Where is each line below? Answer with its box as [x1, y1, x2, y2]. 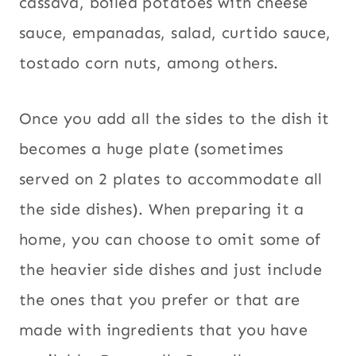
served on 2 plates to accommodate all [19, 169, 323, 189]
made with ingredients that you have [19, 320, 308, 340]
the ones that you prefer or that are [19, 290, 300, 310]
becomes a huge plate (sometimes [19, 139, 284, 159]
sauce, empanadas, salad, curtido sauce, [19, 23, 331, 43]
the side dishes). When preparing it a [19, 199, 304, 219]
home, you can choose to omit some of [19, 230, 321, 250]
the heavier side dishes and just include [19, 260, 322, 280]
